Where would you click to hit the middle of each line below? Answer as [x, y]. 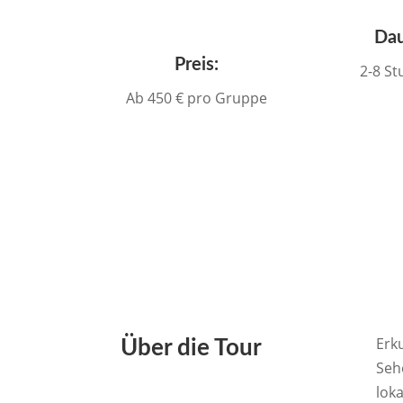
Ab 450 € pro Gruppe [196, 99]
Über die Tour [194, 349]
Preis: [196, 65]
